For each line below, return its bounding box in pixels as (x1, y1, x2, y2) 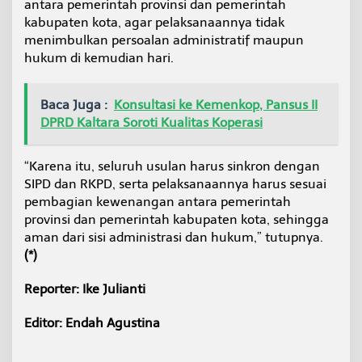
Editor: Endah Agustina (24, 315, 160, 331)
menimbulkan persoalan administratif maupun (24, 32, 304, 48)
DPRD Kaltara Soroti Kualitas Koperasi (40, 115, 263, 131)
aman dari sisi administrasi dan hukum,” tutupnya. (24, 229, 323, 246)
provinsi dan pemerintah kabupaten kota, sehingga (24, 212, 329, 228)
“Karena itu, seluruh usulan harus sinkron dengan (24, 158, 320, 175)
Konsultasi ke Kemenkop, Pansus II (114, 97, 318, 113)
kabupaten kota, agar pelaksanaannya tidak (24, 15, 284, 31)
